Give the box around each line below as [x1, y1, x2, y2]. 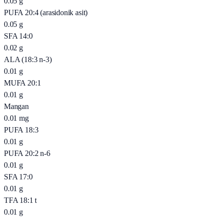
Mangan [4, 102, 29, 111]
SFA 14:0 [4, 32, 33, 41]
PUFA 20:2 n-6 [4, 149, 50, 158]
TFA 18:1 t [4, 196, 37, 205]
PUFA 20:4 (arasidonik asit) [4, 8, 88, 17]
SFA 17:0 [4, 173, 33, 181]
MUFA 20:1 [4, 79, 41, 88]
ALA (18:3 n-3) [4, 55, 52, 64]
